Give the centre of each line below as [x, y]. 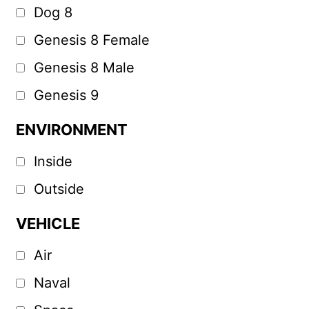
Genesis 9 [66, 96]
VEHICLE [48, 224]
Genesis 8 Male [84, 68]
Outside [59, 189]
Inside [53, 162]
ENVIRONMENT [71, 130]
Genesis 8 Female [91, 40]
